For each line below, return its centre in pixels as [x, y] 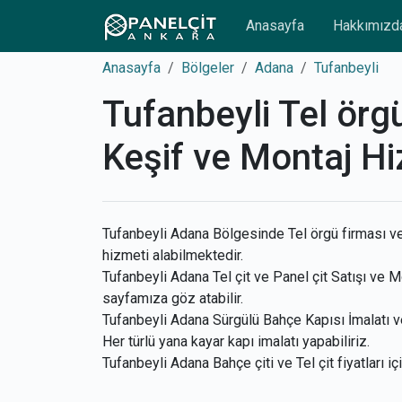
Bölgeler [208, 68]
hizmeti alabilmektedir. [173, 255]
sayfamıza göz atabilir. [173, 298]
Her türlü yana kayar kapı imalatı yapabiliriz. [236, 341]
